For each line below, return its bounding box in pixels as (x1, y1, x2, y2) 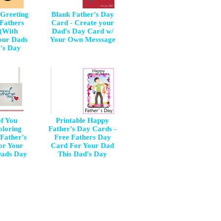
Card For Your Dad (51, 142, 114, 149)
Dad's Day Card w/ (51, 27, 113, 35)
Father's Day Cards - (48, 125, 116, 133)
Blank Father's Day (51, 10, 114, 18)
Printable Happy (56, 116, 109, 124)
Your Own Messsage (49, 36, 115, 43)
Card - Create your (51, 19, 114, 27)
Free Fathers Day (54, 133, 111, 141)
